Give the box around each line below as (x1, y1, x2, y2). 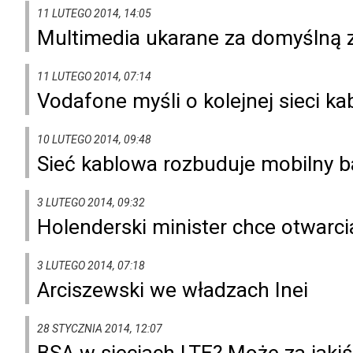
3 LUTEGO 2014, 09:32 (37, 195, 145, 209)
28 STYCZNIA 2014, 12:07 (37, 321, 162, 335)
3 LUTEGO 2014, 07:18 (37, 258, 145, 272)
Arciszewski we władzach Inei (37, 277, 308, 302)
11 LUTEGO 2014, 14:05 (37, 6, 151, 20)
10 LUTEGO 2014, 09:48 (37, 132, 151, 146)
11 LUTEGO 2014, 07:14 (37, 69, 151, 83)
